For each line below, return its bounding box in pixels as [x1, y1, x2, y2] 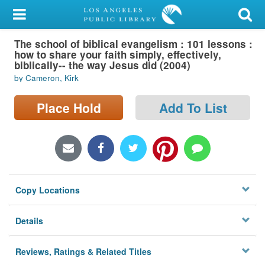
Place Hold [36, 98, 101, 117]
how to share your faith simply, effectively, [14, 47, 221, 62]
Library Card [28, 37, 79, 50]
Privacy [8, 168, 41, 181]
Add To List [159, 98, 227, 117]
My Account [8, 8, 59, 21]
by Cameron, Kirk [14, 72, 79, 84]
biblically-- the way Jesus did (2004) [14, 57, 190, 72]
